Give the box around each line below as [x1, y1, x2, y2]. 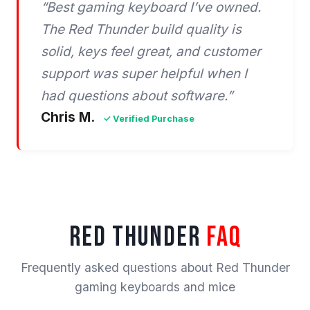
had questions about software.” [41, 88, 232, 104]
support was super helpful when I [41, 66, 247, 82]
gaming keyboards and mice [75, 280, 235, 295]
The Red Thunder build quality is [41, 21, 241, 38]
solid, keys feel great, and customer [41, 44, 261, 60]
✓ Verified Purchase [103, 113, 194, 125]
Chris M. [41, 109, 98, 126]
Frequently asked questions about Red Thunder [20, 260, 290, 275]
